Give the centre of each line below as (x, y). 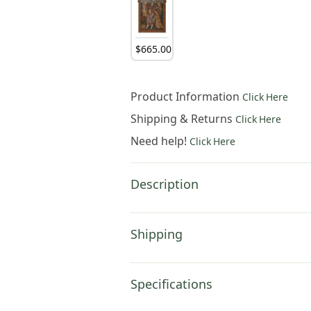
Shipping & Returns (183, 118)
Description (165, 184)
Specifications (172, 284)
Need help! (160, 141)
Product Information (187, 96)
